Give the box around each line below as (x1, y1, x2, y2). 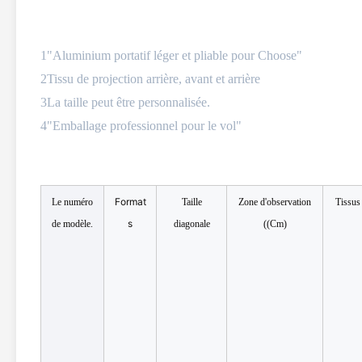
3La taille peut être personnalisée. (40, 95, 210, 110)
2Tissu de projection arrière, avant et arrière (40, 72, 260, 86)
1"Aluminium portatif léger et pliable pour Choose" (40, 48, 302, 63)
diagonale (173, 218, 210, 230)
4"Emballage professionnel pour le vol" (40, 119, 242, 133)
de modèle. (52, 218, 93, 230)
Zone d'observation (238, 196, 311, 208)
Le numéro (52, 196, 93, 208)
